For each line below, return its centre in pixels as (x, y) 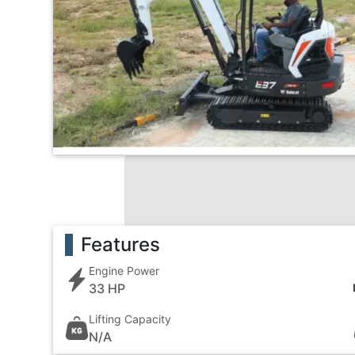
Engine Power (124, 270)
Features (121, 244)
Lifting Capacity (130, 319)
